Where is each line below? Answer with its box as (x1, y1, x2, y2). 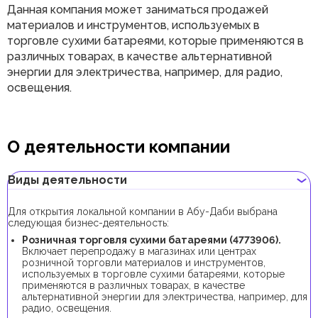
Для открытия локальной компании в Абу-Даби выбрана (8, 205, 278, 217)
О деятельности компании (7, 136, 230, 157)
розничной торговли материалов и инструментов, (22, 256, 265, 268)
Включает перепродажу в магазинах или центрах (22, 245, 256, 257)
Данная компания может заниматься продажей (7, 2, 268, 16)
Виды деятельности (8, 172, 127, 187)
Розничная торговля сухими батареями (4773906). (22, 234, 281, 246)
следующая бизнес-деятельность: (8, 216, 169, 229)
